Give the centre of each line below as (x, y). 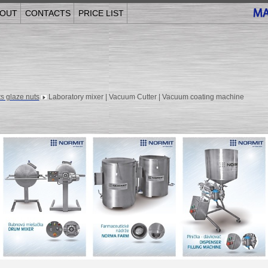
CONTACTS (48, 13)
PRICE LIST (101, 13)
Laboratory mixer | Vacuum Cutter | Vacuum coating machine (146, 97)
